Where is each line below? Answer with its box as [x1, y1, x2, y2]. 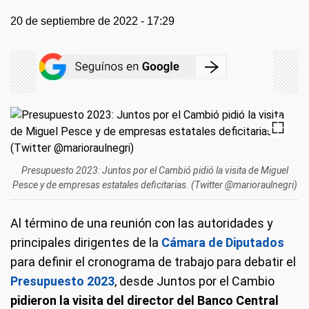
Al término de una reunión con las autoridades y [10, 216, 273, 230]
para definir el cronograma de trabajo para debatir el [10, 255, 296, 269]
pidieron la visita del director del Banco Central [10, 293, 279, 308]
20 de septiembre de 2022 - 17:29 [10, 15, 175, 27]
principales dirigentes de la [10, 235, 161, 250]
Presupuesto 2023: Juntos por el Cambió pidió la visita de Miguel [21, 165, 288, 176]
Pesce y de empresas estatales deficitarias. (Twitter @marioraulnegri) [12, 179, 297, 190]
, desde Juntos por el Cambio [114, 274, 275, 288]
